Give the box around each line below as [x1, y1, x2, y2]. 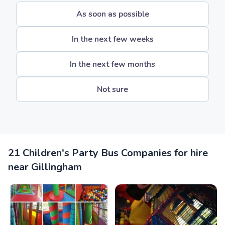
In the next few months [70, 59, 155, 70]
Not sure [97, 84, 128, 95]
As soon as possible [76, 9, 149, 20]
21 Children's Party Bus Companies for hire [8, 146, 208, 160]
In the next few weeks [71, 34, 154, 45]
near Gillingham [8, 160, 82, 174]
